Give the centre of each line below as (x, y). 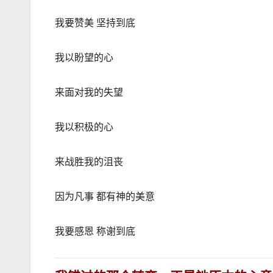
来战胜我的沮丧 (89, 162)
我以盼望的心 (84, 58)
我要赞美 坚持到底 (95, 23)
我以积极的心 (84, 127)
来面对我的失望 (89, 93)
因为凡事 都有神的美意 (105, 197)
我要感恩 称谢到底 (95, 232)
